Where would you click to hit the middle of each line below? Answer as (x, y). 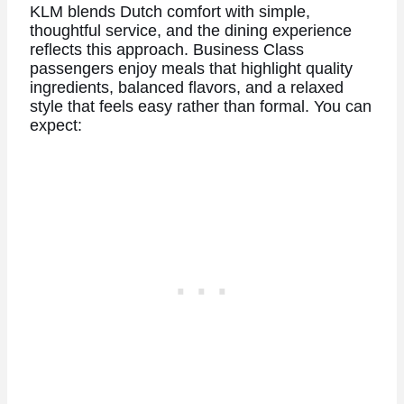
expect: (55, 126)
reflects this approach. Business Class (166, 50)
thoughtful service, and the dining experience (190, 31)
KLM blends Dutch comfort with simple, (170, 12)
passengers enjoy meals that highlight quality (191, 69)
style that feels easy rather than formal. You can (200, 107)
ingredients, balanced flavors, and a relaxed (186, 88)
